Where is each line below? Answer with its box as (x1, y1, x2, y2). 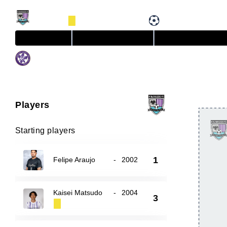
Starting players (15, 126, 75, 135)
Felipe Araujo (53, 156, 96, 164)
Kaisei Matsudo (53, 188, 103, 197)
